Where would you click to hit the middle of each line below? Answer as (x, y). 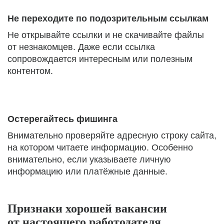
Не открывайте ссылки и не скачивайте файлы (106, 35)
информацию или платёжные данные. (87, 171)
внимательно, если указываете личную (89, 159)
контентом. (30, 71)
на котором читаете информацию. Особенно (100, 147)
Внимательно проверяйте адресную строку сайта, (112, 135)
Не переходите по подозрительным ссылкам (108, 18)
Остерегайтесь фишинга (62, 119)
